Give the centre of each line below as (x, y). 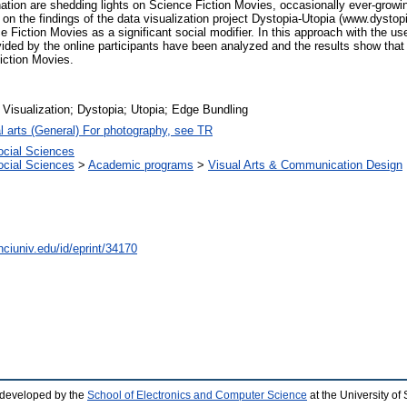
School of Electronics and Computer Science (197, 396)
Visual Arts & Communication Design (305, 165)
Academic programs (141, 165)
